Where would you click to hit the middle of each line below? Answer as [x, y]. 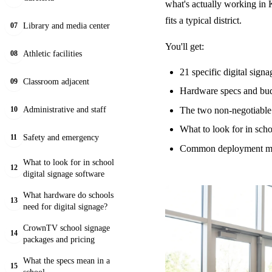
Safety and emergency [61, 138]
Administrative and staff [65, 110]
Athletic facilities [53, 54]
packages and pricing [59, 239]
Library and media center [66, 26]
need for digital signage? [65, 206]
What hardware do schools [68, 195]
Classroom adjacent [56, 82]
